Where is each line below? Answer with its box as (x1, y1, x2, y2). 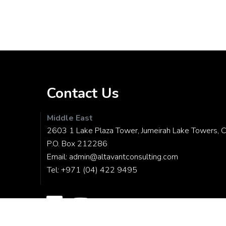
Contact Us (46, 83, 119, 103)
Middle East (47, 112, 93, 124)
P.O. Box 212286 (47, 138, 107, 149)
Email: (47, 151, 69, 162)
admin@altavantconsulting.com (69, 151, 178, 162)
